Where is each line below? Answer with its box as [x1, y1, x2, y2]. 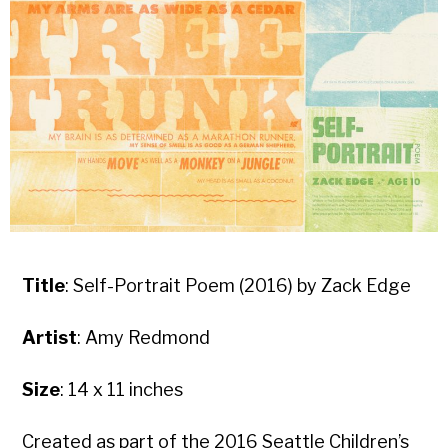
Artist [22, 327, 78, 349]
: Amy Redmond [77, 327, 211, 349]
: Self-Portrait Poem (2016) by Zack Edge [65, 275, 412, 297]
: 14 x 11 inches [60, 379, 184, 401]
